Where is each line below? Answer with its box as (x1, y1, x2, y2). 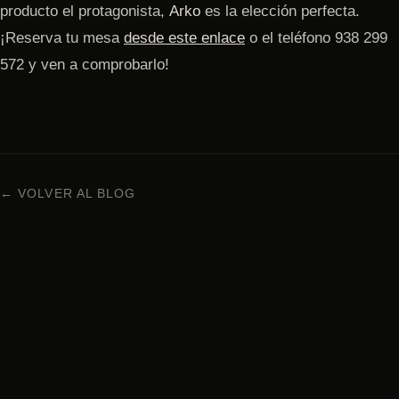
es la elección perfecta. (200, 2, 360, 20)
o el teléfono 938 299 (245, 28, 387, 46)
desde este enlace (124, 28, 245, 46)
